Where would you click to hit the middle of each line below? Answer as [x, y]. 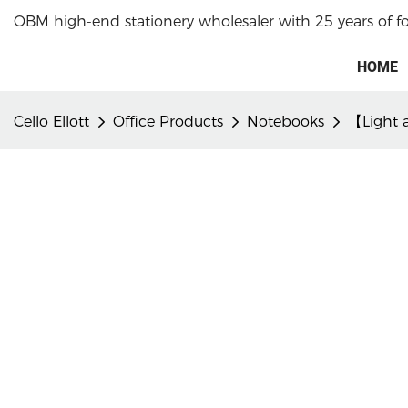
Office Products [168, 122]
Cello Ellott [51, 122]
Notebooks [286, 122]
